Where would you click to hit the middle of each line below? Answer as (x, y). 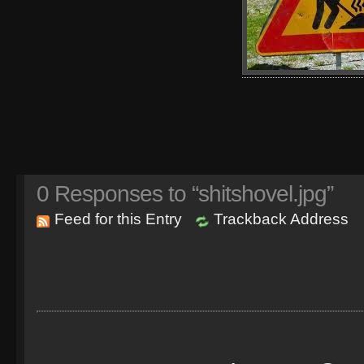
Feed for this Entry (118, 219)
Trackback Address (281, 219)
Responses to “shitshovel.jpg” (191, 194)
